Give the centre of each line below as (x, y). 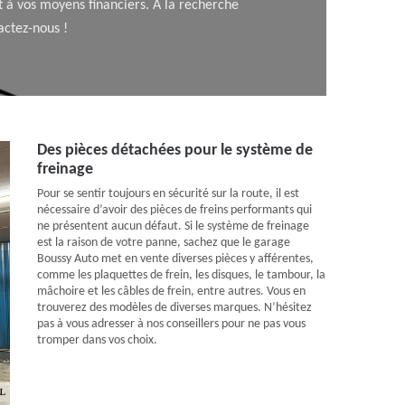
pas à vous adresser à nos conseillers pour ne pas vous (171, 324)
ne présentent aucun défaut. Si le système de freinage (173, 226)
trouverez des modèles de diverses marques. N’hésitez (174, 308)
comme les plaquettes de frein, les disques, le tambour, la (181, 275)
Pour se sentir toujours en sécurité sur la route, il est (168, 194)
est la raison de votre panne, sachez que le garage (164, 243)
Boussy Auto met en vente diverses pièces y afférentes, (175, 259)
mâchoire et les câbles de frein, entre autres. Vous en (171, 292)
